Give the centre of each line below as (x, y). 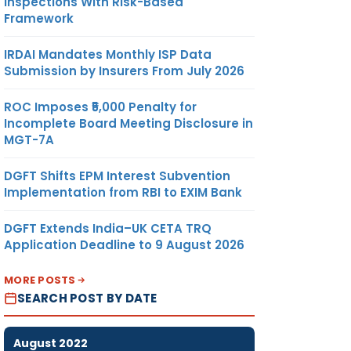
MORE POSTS (40, 280)
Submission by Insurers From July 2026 (124, 71)
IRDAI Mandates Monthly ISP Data (108, 54)
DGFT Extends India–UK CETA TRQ (108, 228)
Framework (39, 18)
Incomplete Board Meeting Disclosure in (128, 123)
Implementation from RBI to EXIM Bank (123, 192)
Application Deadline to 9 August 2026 (124, 244)
